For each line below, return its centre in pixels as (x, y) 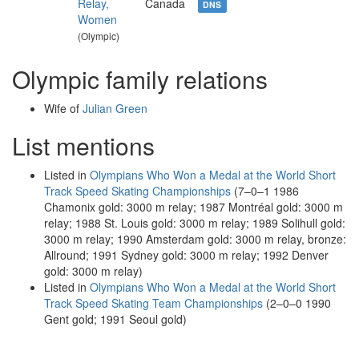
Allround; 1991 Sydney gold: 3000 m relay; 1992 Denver (186, 255)
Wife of (63, 108)
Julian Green (115, 108)
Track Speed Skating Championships (137, 191)
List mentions (83, 145)
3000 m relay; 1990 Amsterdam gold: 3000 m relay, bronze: (195, 239)
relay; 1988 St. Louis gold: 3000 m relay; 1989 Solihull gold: (195, 223)
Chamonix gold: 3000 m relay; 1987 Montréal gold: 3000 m (194, 207)
